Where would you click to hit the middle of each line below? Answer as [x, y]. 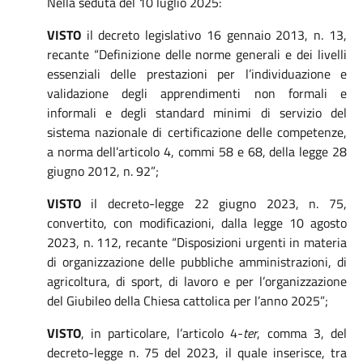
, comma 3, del [302, 333]
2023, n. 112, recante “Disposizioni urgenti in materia [196, 242]
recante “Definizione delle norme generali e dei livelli [196, 54]
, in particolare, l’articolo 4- [162, 333]
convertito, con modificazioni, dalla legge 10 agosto [196, 223]
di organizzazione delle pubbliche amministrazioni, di [196, 262]
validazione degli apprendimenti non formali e [196, 93]
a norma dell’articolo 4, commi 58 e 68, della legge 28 [196, 152]
